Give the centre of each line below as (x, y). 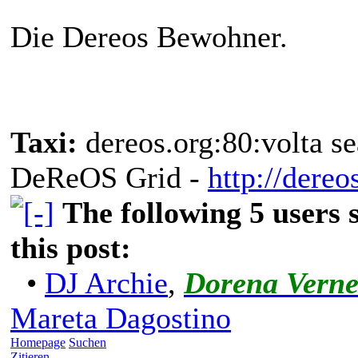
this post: (71, 247)
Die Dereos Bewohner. (149, 36)
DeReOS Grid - (109, 177)
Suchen (88, 342)
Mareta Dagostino (121, 318)
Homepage (38, 342)
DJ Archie (106, 282)
